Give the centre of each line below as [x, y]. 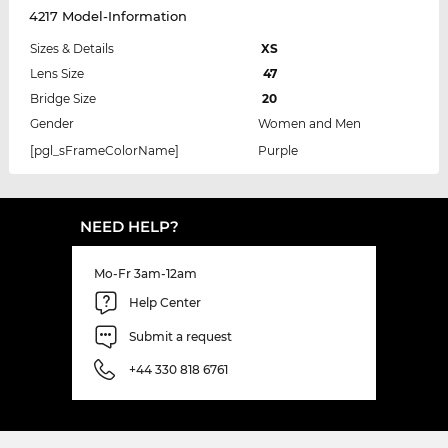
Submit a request [180, 337]
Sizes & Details [71, 48]
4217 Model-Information [107, 15]
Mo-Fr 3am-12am [145, 273]
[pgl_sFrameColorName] [104, 150]
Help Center [165, 303]
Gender [51, 123]
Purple [277, 150]
